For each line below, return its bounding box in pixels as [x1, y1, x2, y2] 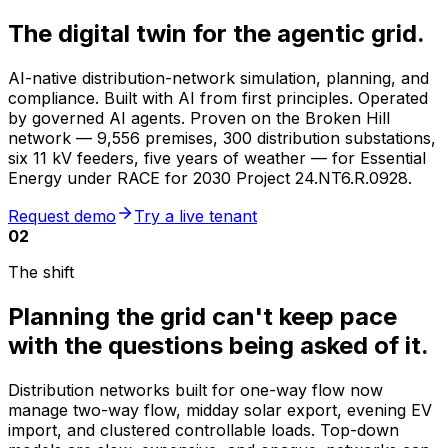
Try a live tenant [134, 205, 257, 226]
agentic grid [277, 18, 417, 48]
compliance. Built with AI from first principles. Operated [8, 87, 428, 108]
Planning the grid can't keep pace [8, 301, 397, 331]
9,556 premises [97, 127, 213, 148]
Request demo [8, 205, 116, 226]
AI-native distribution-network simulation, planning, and [8, 67, 429, 88]
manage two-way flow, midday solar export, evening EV [8, 399, 432, 420]
